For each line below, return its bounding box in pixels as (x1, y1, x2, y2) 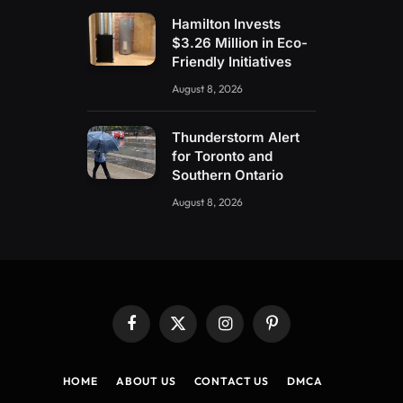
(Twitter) (176, 340, 224, 355)
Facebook (130, 323, 185, 338)
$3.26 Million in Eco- (172, 33, 309, 51)
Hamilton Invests (172, 14, 282, 32)
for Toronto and (172, 147, 273, 165)
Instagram (223, 323, 278, 338)
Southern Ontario (172, 166, 284, 184)
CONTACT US (193, 373, 270, 388)
